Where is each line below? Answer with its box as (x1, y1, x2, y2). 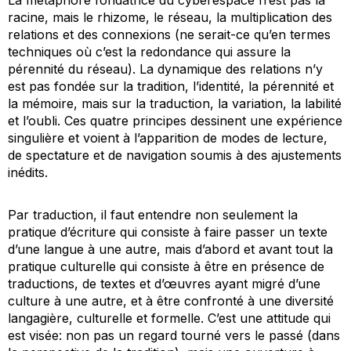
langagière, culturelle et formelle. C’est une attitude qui (8, 309, 331, 326)
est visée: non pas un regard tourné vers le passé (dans (8, 327, 340, 343)
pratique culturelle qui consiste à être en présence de (8, 258, 324, 274)
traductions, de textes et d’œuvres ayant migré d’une (8, 275, 320, 291)
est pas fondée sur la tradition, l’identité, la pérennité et (8, 78, 334, 94)
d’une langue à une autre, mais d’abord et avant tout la (8, 241, 333, 257)
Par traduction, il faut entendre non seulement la (8, 206, 298, 223)
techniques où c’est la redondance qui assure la (8, 43, 291, 60)
